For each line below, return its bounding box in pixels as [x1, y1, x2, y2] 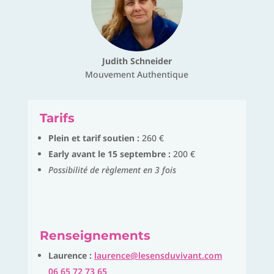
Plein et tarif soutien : [48, 132, 139, 144]
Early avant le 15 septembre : [48, 148, 171, 160]
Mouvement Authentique [85, 68, 189, 81]
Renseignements [39, 228, 150, 243]
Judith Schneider [102, 55, 172, 67]
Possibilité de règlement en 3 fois [48, 164, 176, 176]
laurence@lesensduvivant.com [94, 250, 222, 262]
